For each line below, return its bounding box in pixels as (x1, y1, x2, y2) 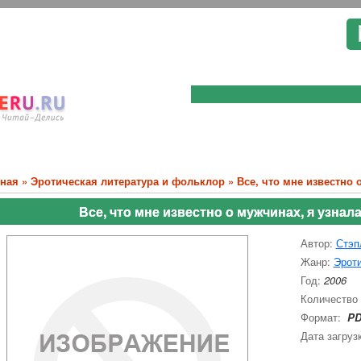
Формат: (300, 309, 344, 325)
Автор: (300, 235, 336, 251)
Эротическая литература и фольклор (30, 173, 225, 189)
